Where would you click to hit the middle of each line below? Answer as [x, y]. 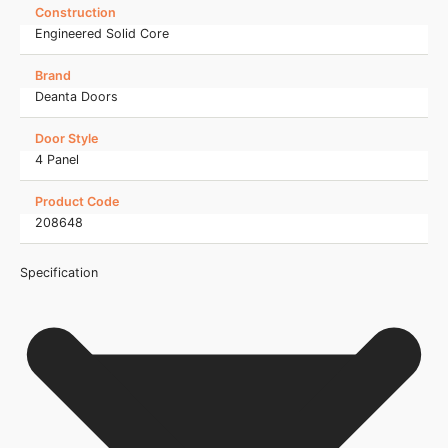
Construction [75, 13]
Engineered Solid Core [102, 34]
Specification [59, 273]
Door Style [66, 139]
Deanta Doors [76, 97]
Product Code [77, 202]
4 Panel [57, 160]
